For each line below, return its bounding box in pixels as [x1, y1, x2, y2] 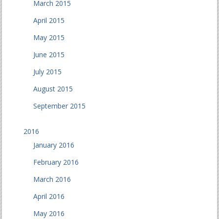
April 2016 [33, 192, 65, 201]
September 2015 [33, 101, 86, 111]
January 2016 [33, 140, 75, 150]
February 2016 [33, 157, 79, 167]
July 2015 [33, 67, 62, 77]
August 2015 [33, 84, 73, 94]
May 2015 [33, 33, 65, 43]
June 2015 [33, 50, 65, 60]
